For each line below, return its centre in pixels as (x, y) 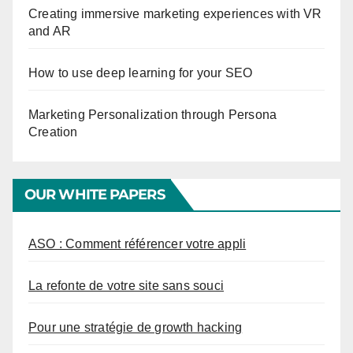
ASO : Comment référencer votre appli (137, 244)
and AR (50, 32)
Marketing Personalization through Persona (153, 115)
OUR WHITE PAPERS (95, 195)
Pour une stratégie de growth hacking (136, 328)
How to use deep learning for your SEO (141, 73)
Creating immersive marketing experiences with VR (175, 14)
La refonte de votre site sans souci (126, 286)
